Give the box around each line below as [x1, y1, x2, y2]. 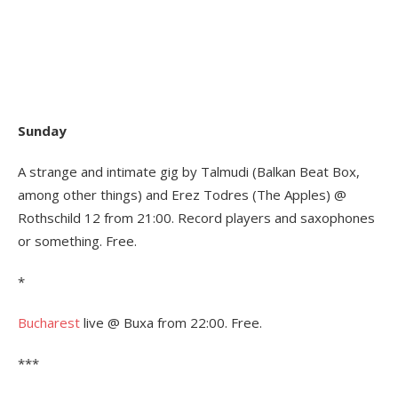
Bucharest [18, 314, 80, 331]
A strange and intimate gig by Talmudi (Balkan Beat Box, [18, 163, 360, 180]
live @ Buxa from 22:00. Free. [80, 314, 262, 331]
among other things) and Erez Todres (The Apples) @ [18, 186, 346, 203]
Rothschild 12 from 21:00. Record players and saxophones [18, 209, 375, 227]
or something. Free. [18, 232, 137, 250]
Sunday [18, 122, 67, 139]
